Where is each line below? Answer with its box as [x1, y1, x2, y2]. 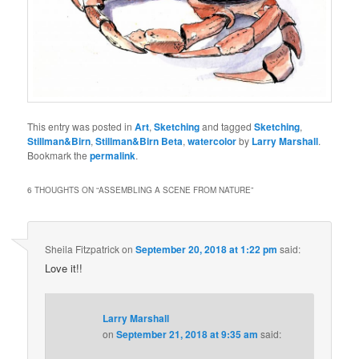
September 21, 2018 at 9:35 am [116, 327, 259, 342]
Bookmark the [27, 147, 91, 162]
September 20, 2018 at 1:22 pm [135, 242, 278, 257]
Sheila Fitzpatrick [45, 242, 120, 256]
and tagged [200, 119, 255, 133]
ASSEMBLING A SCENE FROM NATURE [99, 184, 252, 196]
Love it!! [45, 260, 83, 276]
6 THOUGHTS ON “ [27, 184, 99, 196]
